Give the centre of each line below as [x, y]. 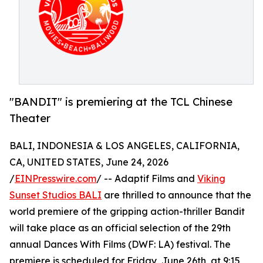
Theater [30, 118]
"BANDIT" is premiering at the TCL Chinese [121, 102]
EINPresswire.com [55, 179]
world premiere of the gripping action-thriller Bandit [127, 212]
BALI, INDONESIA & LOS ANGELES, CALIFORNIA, [124, 146]
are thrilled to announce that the [176, 195]
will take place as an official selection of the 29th [120, 228]
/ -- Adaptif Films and [147, 179]
